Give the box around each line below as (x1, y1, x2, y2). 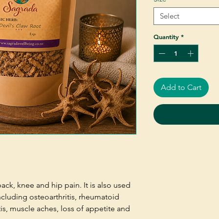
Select (160, 11, 179, 21)
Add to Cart (161, 82, 201, 92)
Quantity (153, 33, 179, 41)
